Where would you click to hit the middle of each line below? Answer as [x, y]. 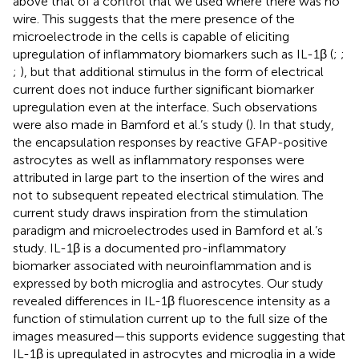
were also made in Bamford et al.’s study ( [131, 125]
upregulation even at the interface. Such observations [165, 107]
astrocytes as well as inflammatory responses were [159, 160]
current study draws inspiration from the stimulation [160, 213]
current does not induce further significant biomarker [163, 90]
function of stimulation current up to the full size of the [170, 319]
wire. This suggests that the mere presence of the [154, 19]
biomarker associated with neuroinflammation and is [162, 266]
